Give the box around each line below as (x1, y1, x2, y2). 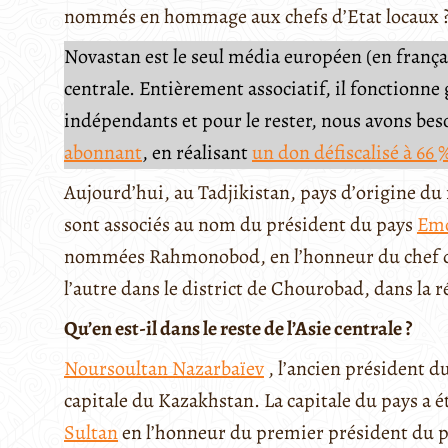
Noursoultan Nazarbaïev (64, 355, 264, 383)
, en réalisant (142, 139, 252, 167)
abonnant (64, 139, 142, 167)
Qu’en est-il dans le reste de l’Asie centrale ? (64, 315, 412, 343)
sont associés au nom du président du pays (64, 211, 417, 239)
